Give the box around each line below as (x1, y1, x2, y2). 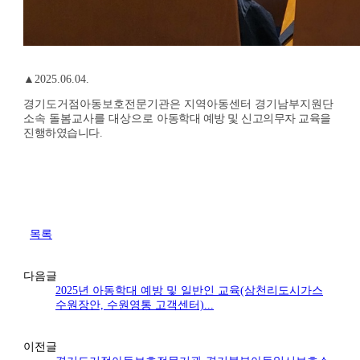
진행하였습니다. (23, 127, 103, 140)
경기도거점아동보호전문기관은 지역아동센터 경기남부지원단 (23, 98, 333, 111)
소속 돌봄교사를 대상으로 (23, 112, 157, 125)
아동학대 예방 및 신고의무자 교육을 (157, 112, 331, 125)
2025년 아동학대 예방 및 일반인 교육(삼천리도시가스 (55, 284, 323, 297)
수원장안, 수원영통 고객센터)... (55, 299, 214, 312)
